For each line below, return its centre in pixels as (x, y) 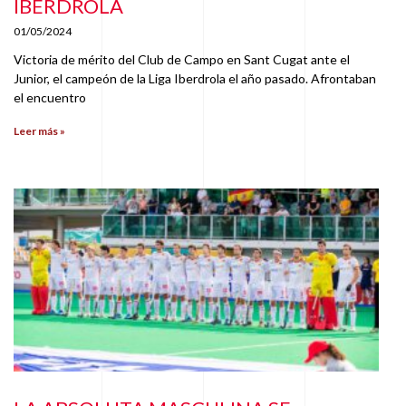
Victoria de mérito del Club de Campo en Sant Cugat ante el (182, 59)
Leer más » (39, 130)
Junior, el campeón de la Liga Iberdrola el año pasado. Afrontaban (195, 78)
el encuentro (50, 97)
